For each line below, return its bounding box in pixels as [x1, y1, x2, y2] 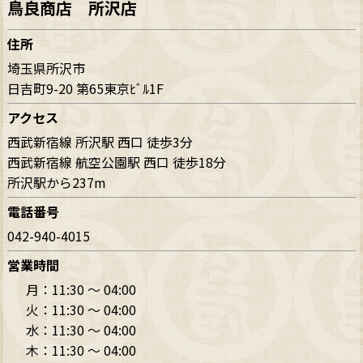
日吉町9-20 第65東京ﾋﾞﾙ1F [7, 79, 164, 99]
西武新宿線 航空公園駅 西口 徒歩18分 [7, 152, 227, 173]
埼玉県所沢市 [7, 58, 86, 79]
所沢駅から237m [7, 173, 107, 193]
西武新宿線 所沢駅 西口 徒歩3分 [7, 132, 194, 152]
